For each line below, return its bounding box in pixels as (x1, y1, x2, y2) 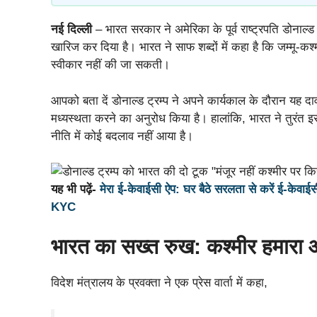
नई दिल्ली (51, 23, 92, 37)
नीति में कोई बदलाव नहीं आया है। (51, 129, 193, 143)
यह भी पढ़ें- (51, 183, 100, 197)
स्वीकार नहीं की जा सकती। (51, 58, 170, 72)
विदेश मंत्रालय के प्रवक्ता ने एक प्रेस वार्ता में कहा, (51, 275, 267, 289)
